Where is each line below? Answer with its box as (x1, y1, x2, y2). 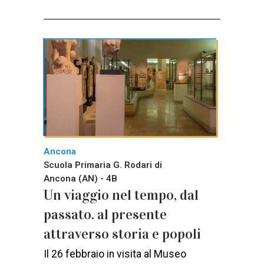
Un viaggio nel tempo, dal (44, 186, 199, 204)
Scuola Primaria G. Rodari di (44, 159, 162, 170)
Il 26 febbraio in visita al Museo (44, 247, 186, 260)
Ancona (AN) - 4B (44, 173, 117, 184)
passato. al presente (44, 205, 167, 223)
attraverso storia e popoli (44, 225, 201, 243)
